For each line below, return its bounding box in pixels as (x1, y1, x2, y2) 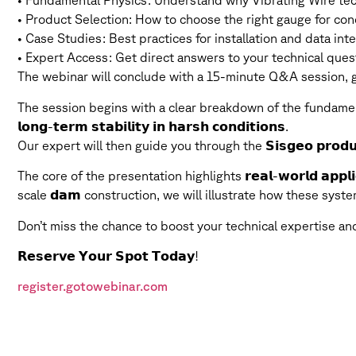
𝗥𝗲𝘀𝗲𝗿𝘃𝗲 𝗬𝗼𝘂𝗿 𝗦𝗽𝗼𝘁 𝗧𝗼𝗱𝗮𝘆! (17, 249, 199, 264)
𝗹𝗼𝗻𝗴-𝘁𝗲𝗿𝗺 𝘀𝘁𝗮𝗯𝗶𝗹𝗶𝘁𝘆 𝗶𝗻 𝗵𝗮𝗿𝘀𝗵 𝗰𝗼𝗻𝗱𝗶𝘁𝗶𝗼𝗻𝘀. (17, 118, 288, 133)
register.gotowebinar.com (17, 279, 168, 294)
